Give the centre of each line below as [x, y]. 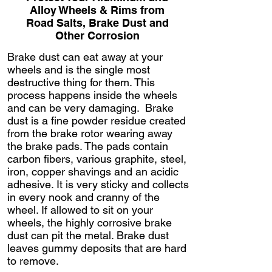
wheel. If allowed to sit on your [80, 209]
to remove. [35, 260]
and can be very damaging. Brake [90, 107]
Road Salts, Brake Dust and [97, 22]
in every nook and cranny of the [83, 197]
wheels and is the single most [79, 69]
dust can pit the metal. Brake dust [88, 235]
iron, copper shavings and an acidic [93, 171]
